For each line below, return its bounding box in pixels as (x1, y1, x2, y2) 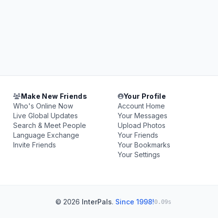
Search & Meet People (13, 121, 87, 129)
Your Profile (123, 92, 166, 100)
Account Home (117, 102, 165, 110)
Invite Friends (13, 141, 56, 149)
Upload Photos (117, 121, 165, 129)
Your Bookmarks (117, 141, 170, 149)
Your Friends (117, 131, 158, 139)
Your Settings (117, 150, 160, 159)
